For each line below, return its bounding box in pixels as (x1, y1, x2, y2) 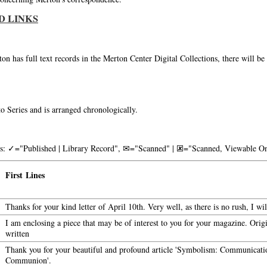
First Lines (5, 169, 45, 181)
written (5, 228, 29, 239)
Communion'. (5, 254, 51, 266)
